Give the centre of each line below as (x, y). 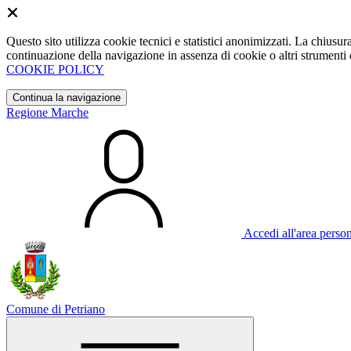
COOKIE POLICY (55, 69)
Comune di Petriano (56, 309)
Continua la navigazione (67, 98)
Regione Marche (47, 112)
